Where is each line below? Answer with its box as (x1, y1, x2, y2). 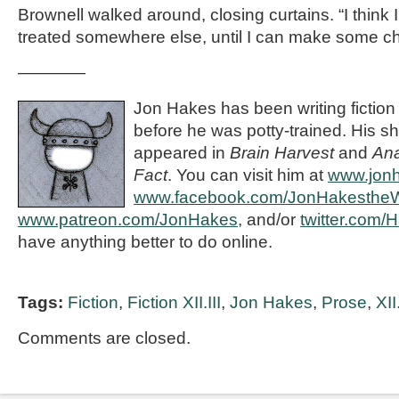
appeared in (134, 143, 230, 162)
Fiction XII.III (127, 293, 221, 312)
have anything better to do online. (18, 232, 273, 251)
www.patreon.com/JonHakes (18, 210, 238, 229)
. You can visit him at (167, 166, 328, 184)
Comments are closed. (18, 329, 191, 347)
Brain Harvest (230, 143, 334, 162)
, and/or (238, 210, 300, 229)
